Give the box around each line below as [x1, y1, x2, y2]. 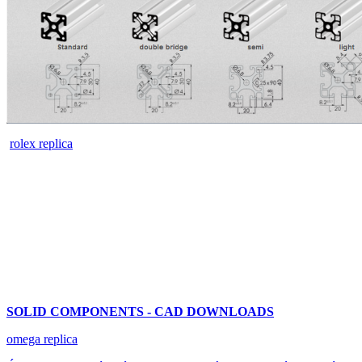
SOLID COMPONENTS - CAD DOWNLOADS [6, 304, 274, 318]
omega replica [6, 331, 78, 346]
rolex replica [10, 136, 73, 150]
